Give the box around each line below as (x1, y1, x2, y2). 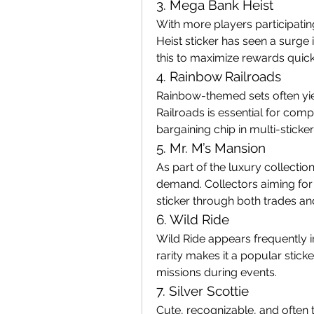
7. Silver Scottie (156, 283, 249, 299)
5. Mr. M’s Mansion (156, 140, 266, 156)
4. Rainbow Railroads (156, 69, 281, 84)
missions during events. (156, 266, 277, 279)
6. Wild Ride (156, 212, 229, 227)
